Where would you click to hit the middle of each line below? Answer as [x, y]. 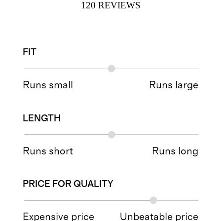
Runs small [48, 85]
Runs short [48, 151]
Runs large [173, 85]
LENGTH [42, 118]
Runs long [175, 151]
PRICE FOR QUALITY [68, 184]
